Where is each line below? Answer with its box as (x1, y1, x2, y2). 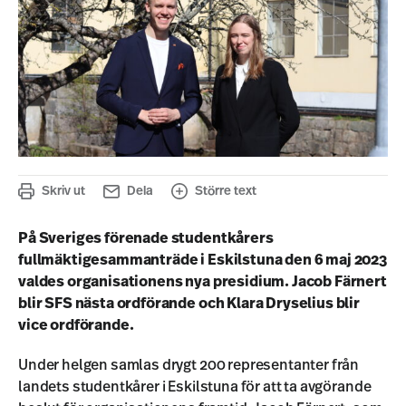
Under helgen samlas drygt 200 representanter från (18, 357, 360, 372)
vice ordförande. (18, 317, 134, 333)
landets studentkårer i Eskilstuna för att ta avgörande (18, 379, 372, 394)
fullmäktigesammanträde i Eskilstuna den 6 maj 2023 (18, 252, 387, 267)
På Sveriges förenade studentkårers (18, 230, 274, 246)
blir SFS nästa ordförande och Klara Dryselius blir (18, 295, 360, 311)
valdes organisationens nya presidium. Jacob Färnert (18, 274, 387, 289)
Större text (195, 184, 256, 198)
